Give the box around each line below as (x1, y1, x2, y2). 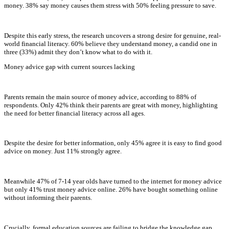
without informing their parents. (4, 193, 92, 201)
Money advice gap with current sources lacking (4, 62, 135, 71)
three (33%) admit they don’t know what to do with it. (4, 48, 152, 56)
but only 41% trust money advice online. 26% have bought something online (4, 185, 218, 193)
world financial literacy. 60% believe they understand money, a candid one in (4, 39, 217, 48)
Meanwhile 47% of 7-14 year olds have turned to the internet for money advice (4, 177, 222, 185)
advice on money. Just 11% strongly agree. (4, 147, 122, 155)
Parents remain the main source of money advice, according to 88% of (4, 93, 196, 101)
